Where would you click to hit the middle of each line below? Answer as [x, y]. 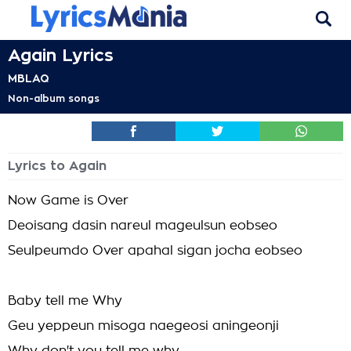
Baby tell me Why [65, 301]
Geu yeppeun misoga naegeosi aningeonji [143, 326]
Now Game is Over [68, 201]
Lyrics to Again [57, 166]
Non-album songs [54, 99]
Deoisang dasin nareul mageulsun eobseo [143, 226]
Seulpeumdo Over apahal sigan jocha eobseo [155, 251]
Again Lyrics [61, 56]
